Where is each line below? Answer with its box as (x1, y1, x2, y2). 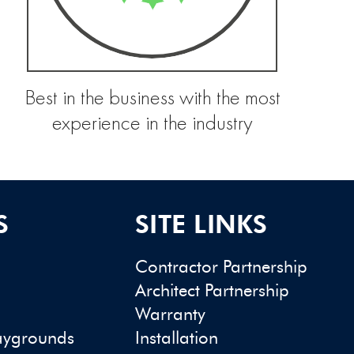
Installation (135, 327, 219, 349)
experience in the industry (51, 112, 253, 134)
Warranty (135, 303, 206, 326)
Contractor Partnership (135, 256, 308, 278)
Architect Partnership (135, 280, 290, 302)
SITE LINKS (135, 209, 268, 240)
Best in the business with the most (24, 87, 281, 109)
